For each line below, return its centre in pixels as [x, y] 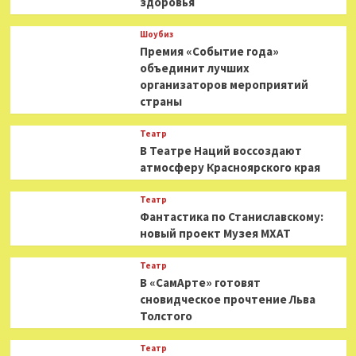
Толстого [166, 316]
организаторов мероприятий [224, 85]
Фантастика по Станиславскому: [231, 217]
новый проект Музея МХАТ [215, 233]
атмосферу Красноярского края [230, 167]
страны [161, 101]
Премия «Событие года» [209, 51]
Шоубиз [156, 34]
